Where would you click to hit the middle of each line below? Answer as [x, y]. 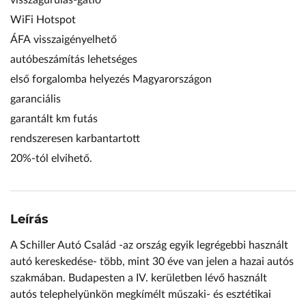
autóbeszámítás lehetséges [74, 59]
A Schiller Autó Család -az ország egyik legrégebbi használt [149, 245]
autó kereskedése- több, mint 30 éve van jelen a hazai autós [152, 262]
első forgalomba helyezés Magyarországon [111, 79]
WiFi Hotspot [43, 20]
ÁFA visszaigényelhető [64, 40]
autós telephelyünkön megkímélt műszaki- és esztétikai [141, 294]
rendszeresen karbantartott [75, 139]
